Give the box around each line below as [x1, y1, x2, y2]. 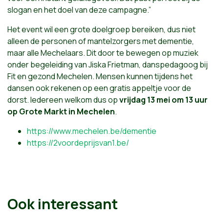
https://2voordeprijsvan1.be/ [27, 137, 129, 148]
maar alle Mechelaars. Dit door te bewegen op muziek [7, 47, 198, 58]
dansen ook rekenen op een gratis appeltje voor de [7, 82, 191, 93]
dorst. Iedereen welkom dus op [7, 94, 119, 105]
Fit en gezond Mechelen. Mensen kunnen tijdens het [7, 70, 193, 82]
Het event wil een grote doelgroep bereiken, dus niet [7, 23, 196, 35]
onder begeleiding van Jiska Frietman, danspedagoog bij [7, 59, 208, 70]
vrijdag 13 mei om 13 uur [119, 94, 208, 105]
